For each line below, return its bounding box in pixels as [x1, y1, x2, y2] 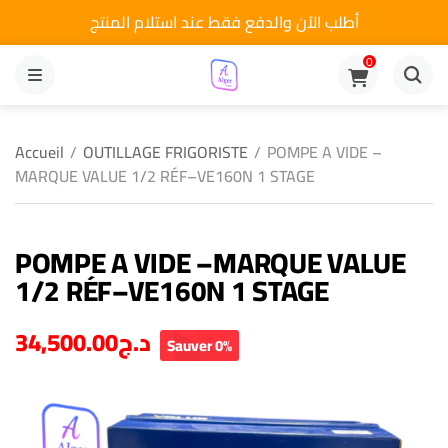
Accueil [15, 137, 64, 167]
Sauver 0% [167, 331, 232, 360]
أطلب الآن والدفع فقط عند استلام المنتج [89, 7, 359, 37]
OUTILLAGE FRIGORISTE [83, 137, 248, 167]
